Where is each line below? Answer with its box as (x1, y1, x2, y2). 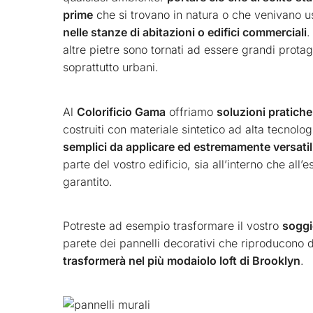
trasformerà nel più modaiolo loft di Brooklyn (63, 253, 300, 268)
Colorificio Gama (77, 104, 166, 119)
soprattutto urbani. (63, 60, 159, 75)
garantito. (63, 174, 112, 189)
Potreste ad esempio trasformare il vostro (63, 218, 282, 233)
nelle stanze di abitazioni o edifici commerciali (63, 25, 307, 40)
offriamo (166, 104, 217, 119)
